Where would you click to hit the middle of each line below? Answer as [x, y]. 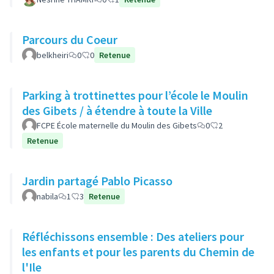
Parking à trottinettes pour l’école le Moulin [135, 95]
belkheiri [53, 55]
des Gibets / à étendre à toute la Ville [117, 110]
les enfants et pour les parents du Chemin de [138, 252]
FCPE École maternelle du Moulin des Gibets [117, 125]
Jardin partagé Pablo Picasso [137, 181]
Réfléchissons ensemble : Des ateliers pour [89, 236]
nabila [47, 196]
